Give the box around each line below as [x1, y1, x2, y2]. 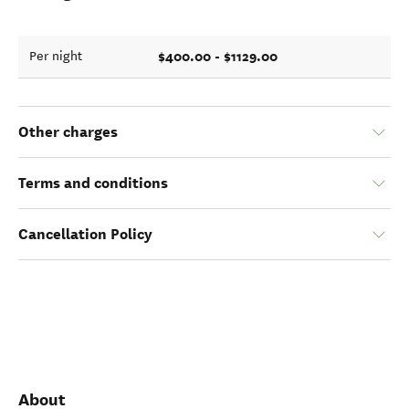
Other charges [18, 122, 118, 142]
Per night [29, 48, 82, 64]
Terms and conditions [18, 173, 168, 193]
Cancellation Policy [18, 225, 152, 244]
